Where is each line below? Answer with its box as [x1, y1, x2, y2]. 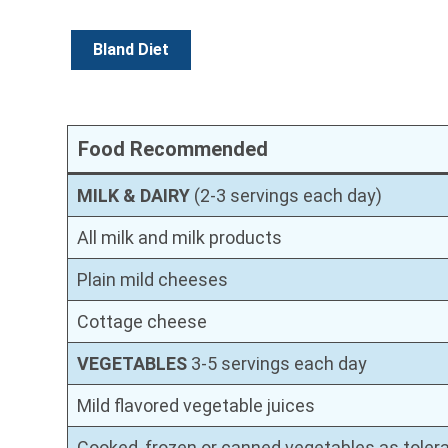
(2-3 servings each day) [190, 184, 383, 206]
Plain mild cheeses [77, 268, 229, 290]
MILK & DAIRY [77, 184, 191, 206]
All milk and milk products [77, 226, 283, 248]
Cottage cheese [77, 310, 208, 332]
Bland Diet [93, 39, 170, 59]
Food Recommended [78, 136, 269, 161]
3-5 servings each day [187, 352, 368, 374]
